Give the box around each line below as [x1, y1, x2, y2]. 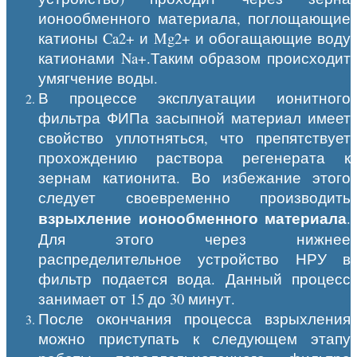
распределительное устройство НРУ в [38, 248, 351, 269]
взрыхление [38, 206, 131, 229]
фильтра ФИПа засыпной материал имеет [38, 107, 351, 127]
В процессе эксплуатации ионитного [38, 87, 351, 108]
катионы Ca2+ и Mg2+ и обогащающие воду [38, 27, 351, 48]
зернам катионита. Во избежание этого [38, 167, 351, 187]
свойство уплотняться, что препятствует [38, 127, 351, 147]
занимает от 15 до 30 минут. [38, 288, 235, 308]
